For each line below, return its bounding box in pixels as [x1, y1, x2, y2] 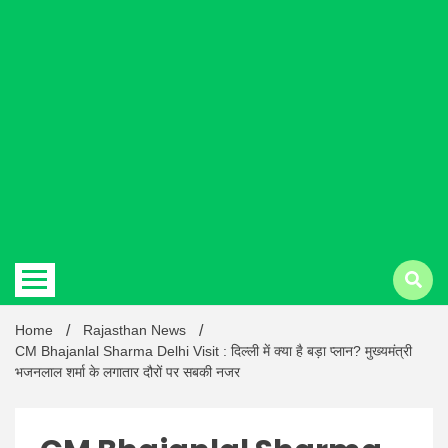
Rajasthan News [83, 322, 186, 338]
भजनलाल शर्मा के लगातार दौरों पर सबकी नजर [15, 364, 240, 380]
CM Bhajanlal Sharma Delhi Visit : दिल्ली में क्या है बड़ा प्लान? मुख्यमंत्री [15, 343, 412, 359]
